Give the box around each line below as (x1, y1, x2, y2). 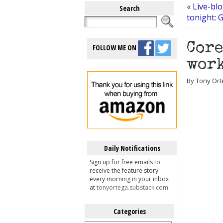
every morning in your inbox (90, 175, 169, 183)
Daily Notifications (104, 143, 160, 153)
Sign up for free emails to (90, 158, 160, 166)
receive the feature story (90, 166, 158, 175)
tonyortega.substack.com (97, 183, 168, 192)
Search (119, 3, 140, 13)
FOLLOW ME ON (93, 42, 138, 52)
